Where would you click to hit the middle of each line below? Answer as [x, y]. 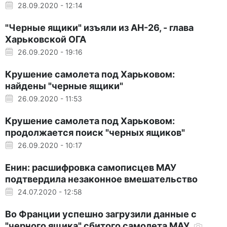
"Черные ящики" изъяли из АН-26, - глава [99, 27]
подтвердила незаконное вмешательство [101, 179]
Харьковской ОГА [46, 39]
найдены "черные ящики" [64, 86]
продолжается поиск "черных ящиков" [95, 132]
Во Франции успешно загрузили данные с [101, 214]
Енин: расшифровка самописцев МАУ [91, 167]
